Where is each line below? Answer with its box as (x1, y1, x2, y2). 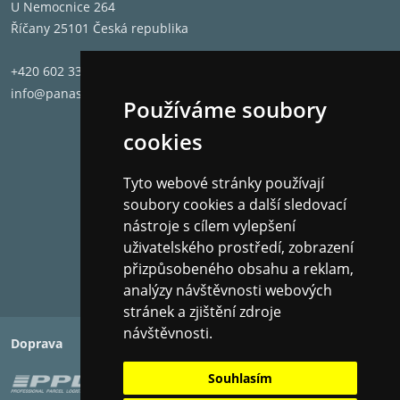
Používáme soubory (122, 96, 327, 124)
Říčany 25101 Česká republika (11, 20, 188, 37)
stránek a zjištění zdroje (122, 302, 281, 321)
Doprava (11, 335, 62, 352)
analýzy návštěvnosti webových (122, 280, 332, 300)
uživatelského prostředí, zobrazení (122, 237, 354, 257)
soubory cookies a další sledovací (122, 195, 346, 214)
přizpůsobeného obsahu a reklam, (122, 259, 354, 279)
